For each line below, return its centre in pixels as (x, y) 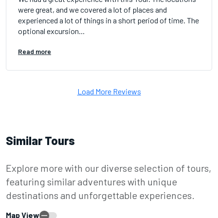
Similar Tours (40, 141)
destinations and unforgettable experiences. (100, 195)
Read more (35, 52)
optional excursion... (51, 31)
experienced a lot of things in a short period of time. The (109, 20)
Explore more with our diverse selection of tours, (109, 168)
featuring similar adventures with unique (91, 182)
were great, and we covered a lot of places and (92, 10)
